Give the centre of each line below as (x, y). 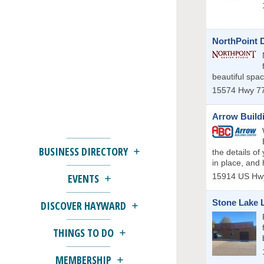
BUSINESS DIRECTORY (83, 152)
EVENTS (83, 179)
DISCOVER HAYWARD (83, 206)
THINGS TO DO (83, 233)
